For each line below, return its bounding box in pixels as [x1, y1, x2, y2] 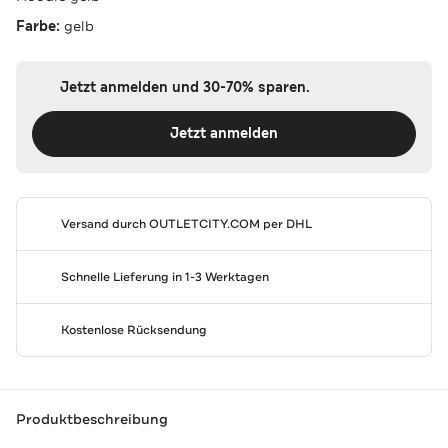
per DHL [259, 215, 312, 232]
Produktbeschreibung [16, 410, 168, 429]
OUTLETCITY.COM [148, 215, 260, 232]
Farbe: [16, 16, 64, 36]
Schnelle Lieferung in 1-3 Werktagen [60, 268, 269, 285]
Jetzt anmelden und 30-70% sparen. [59, 77, 310, 97]
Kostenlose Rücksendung [60, 321, 207, 338]
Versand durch [60, 215, 149, 232]
